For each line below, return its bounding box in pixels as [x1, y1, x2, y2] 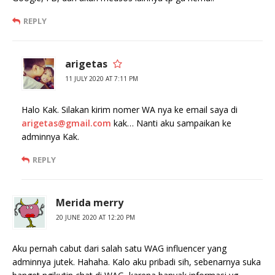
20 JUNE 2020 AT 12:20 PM [56, 213, 135, 222]
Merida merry [56, 196, 123, 210]
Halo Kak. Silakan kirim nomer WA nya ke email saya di [21, 104, 238, 116]
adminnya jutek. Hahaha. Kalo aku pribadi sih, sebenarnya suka [12, 256, 261, 268]
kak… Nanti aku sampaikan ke [111, 117, 231, 130]
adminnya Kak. [21, 131, 79, 143]
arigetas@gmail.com [21, 117, 111, 130]
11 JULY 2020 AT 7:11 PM [65, 74, 138, 83]
